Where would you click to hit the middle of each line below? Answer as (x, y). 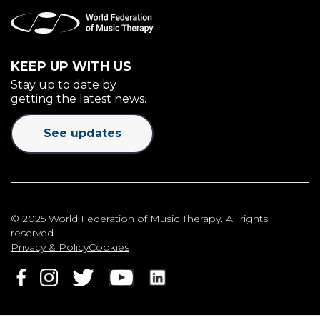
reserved (32, 232)
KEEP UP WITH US (73, 66)
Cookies (109, 247)
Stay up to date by (64, 84)
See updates (82, 133)
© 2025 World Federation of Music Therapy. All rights (139, 218)
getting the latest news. (79, 99)
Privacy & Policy (50, 247)
